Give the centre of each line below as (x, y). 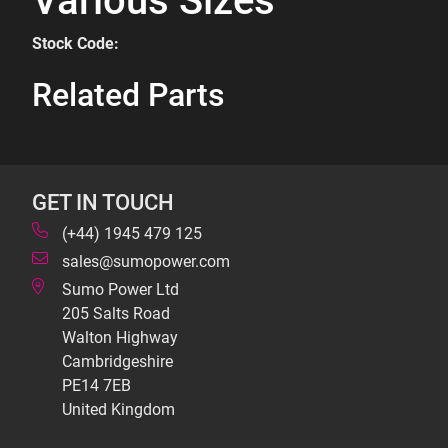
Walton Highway (120, 337)
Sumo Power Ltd (120, 289)
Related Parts (128, 95)
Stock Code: (75, 43)
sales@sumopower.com (146, 261)
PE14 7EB (96, 385)
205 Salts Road (116, 313)
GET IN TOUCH (103, 202)
